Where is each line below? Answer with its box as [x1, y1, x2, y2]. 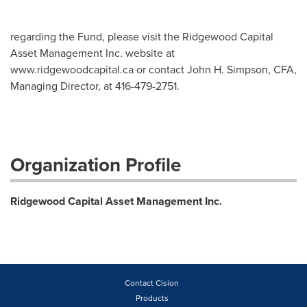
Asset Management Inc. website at [10, 45, 175, 61]
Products [135, 292, 169, 304]
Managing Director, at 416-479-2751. [10, 78, 180, 94]
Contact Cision [125, 277, 179, 289]
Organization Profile [10, 151, 181, 179]
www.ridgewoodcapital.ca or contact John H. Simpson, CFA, [10, 62, 297, 77]
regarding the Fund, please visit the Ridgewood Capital [10, 29, 273, 45]
